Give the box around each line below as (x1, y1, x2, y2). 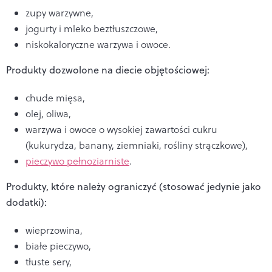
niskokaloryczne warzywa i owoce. (25, 37, 171, 51)
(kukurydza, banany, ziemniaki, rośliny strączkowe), (25, 138, 248, 152)
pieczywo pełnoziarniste (25, 154, 129, 168)
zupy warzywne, (25, 5, 93, 19)
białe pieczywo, (25, 239, 91, 253)
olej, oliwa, (25, 106, 71, 120)
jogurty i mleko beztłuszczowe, (25, 21, 158, 35)
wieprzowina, (25, 223, 83, 237)
